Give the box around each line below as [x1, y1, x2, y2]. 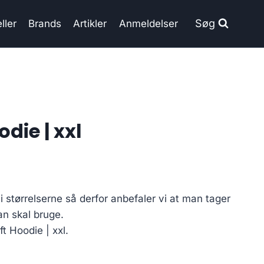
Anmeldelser [118, 17, 178, 29]
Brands [28, 17, 62, 29]
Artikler [73, 17, 107, 29]
